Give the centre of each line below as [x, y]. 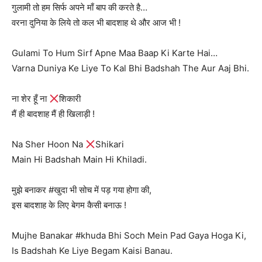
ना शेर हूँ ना [30, 99]
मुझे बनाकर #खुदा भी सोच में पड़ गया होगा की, [82, 190]
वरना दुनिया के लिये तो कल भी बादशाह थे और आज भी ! [96, 23]
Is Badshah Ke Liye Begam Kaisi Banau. [92, 251]
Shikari [110, 144]
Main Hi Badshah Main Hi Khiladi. [79, 159]
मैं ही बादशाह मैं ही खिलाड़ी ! [53, 114]
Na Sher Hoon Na [49, 144]
